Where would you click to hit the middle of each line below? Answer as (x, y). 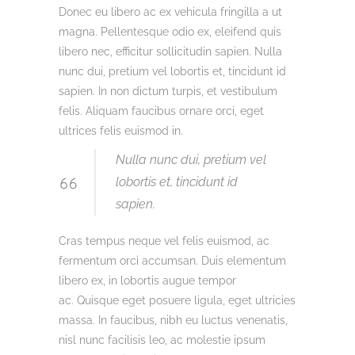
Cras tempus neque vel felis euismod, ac (164, 241)
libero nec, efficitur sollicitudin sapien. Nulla (170, 52)
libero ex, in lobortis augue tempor (147, 281)
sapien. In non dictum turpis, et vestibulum (168, 91)
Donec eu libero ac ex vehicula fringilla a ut (170, 12)
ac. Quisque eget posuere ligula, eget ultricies (177, 300)
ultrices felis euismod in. (121, 131)
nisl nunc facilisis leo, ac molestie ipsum (162, 340)
